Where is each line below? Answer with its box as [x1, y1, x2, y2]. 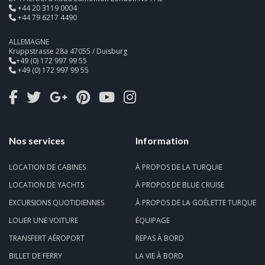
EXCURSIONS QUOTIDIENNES [9, 198, 104, 208]
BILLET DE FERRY [9, 251, 62, 261]
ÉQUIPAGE [135, 215, 170, 226]
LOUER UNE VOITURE [9, 215, 78, 226]
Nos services [9, 135, 65, 147]
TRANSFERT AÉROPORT [9, 233, 85, 244]
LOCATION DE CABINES [9, 162, 86, 173]
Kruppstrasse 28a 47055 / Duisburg [9, 46, 127, 57]
